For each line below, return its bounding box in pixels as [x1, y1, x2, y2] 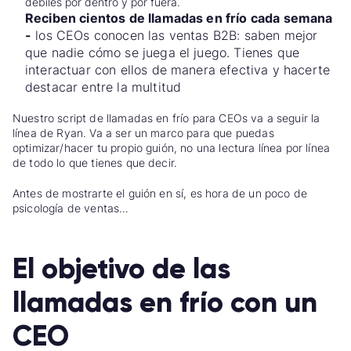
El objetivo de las [13, 251, 230, 286]
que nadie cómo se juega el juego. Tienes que [25, 45, 300, 61]
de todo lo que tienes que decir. [13, 156, 178, 170]
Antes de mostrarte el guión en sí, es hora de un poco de [13, 186, 307, 200]
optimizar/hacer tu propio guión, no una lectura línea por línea [13, 141, 331, 155]
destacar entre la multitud [25, 79, 182, 96]
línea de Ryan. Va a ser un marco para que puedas [13, 126, 274, 140]
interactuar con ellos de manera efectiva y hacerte [25, 62, 331, 78]
